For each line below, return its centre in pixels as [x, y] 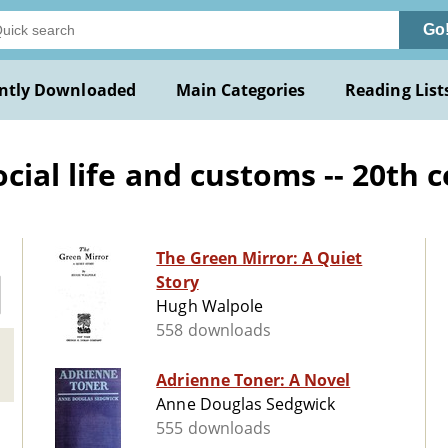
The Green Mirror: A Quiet [259, 258]
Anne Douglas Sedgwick [246, 404]
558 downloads [213, 330]
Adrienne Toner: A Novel [253, 380]
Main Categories [240, 90]
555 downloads [213, 428]
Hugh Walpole [209, 306]
